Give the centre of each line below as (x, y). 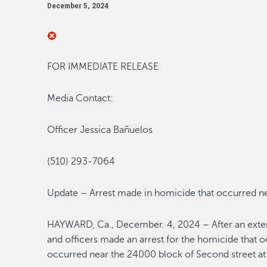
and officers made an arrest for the (121, 240)
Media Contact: (80, 98)
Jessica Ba (102, 130)
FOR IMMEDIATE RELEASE (103, 67)
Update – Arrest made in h (104, 193)
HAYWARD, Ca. (80, 225)
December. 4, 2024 (159, 225)
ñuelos (139, 130)
